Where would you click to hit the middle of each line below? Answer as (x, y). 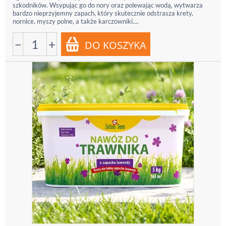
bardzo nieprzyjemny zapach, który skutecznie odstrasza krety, (103, 13)
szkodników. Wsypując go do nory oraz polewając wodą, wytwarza (108, 5)
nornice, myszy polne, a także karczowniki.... (76, 21)
